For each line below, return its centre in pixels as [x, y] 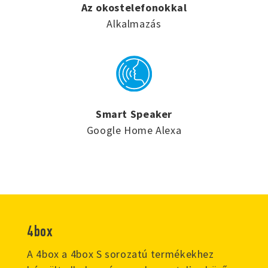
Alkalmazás [134, 23]
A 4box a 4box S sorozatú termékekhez [121, 254]
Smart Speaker [134, 114]
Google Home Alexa [134, 130]
